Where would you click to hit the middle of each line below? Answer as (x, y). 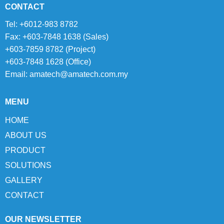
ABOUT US (26, 135)
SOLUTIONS (28, 165)
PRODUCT (25, 150)
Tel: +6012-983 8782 (41, 24)
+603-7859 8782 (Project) (50, 49)
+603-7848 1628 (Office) (48, 62)
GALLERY (24, 180)
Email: (17, 74)
